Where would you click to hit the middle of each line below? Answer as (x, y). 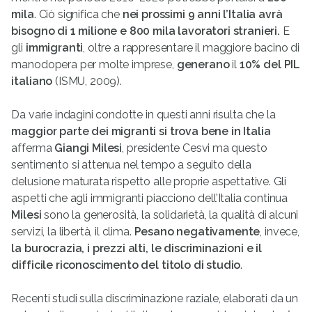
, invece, (280, 232)
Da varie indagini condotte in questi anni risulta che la (143, 115)
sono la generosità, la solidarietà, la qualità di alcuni (170, 215)
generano (203, 65)
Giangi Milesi (88, 148)
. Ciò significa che (78, 15)
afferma (33, 148)
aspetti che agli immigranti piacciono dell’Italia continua (150, 198)
